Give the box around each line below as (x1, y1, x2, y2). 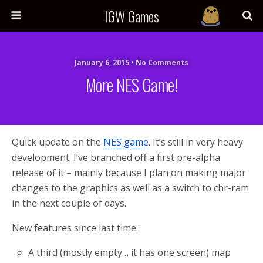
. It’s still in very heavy (149, 136, 243, 149)
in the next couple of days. (12, 197, 126, 210)
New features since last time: (12, 221, 138, 234)
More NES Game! (86, 72, 177, 97)
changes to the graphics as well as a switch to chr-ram (12, 181, 249, 194)
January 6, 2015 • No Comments (75, 58, 188, 68)
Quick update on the (12, 136, 103, 149)
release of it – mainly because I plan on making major (12, 166, 246, 179)
